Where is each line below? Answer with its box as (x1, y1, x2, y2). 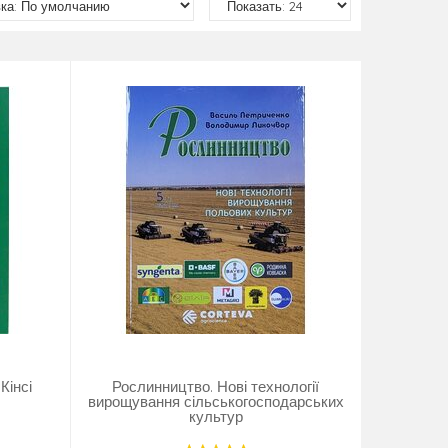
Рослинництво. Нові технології (112, 377, 320, 397)
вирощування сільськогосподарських (87, 392, 344, 412)
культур (188, 407, 243, 427)
